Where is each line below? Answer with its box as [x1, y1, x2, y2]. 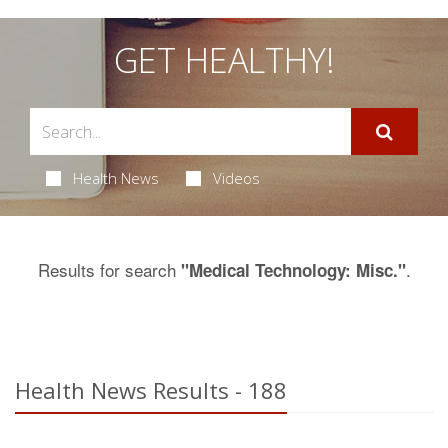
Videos [212, 168, 260, 188]
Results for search [37, 257, 181, 282]
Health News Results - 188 [15, 375, 287, 405]
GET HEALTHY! [113, 37, 335, 83]
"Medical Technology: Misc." [180, 258, 406, 282]
